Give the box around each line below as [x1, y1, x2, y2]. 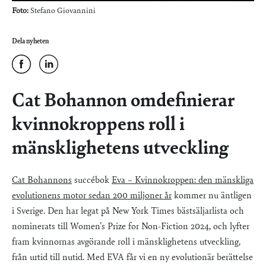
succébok [72, 176, 112, 186]
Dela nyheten [12, 38, 49, 46]
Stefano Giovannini [28, 7, 96, 16]
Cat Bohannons [12, 176, 72, 186]
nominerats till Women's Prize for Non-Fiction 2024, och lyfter [12, 222, 249, 232]
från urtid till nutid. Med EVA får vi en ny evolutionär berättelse [12, 253, 253, 263]
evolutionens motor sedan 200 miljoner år [12, 191, 172, 201]
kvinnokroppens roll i [12, 115, 185, 136]
